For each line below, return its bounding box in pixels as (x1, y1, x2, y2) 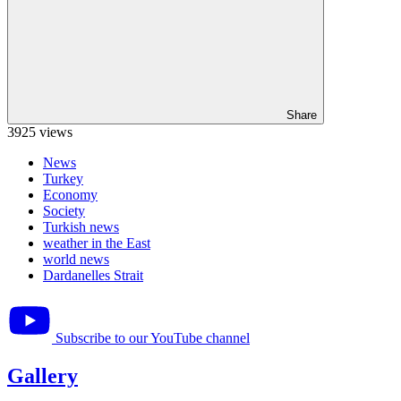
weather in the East (43, 235, 150, 251)
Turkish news (43, 218, 119, 235)
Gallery (7, 363, 78, 388)
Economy (43, 186, 98, 202)
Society (43, 202, 85, 218)
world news (43, 251, 109, 267)
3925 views (7, 124, 73, 140)
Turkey (43, 170, 83, 186)
